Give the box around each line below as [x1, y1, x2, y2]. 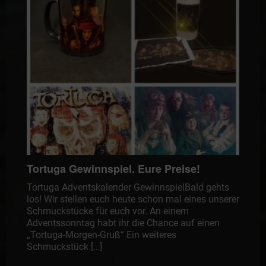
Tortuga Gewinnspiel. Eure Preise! [26, 161, 200, 177]
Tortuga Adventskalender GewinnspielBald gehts [26, 182, 229, 194]
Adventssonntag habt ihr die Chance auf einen [26, 217, 220, 229]
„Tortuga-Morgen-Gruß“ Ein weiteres [26, 229, 176, 241]
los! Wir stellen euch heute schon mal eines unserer [26, 194, 239, 205]
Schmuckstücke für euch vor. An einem [26, 205, 189, 217]
